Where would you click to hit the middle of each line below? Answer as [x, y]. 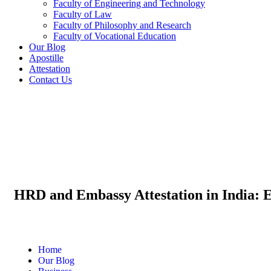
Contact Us [51, 80]
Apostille [46, 58]
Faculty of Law [83, 14]
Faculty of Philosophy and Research [122, 25]
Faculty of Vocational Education [115, 36]
